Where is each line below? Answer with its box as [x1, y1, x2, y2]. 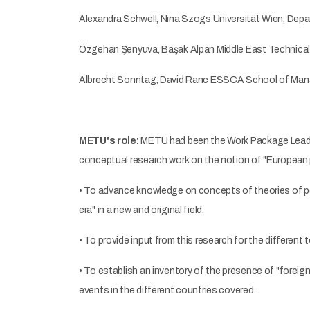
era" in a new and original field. [79, 205, 204, 215]
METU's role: [79, 136, 139, 146]
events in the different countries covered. [79, 285, 256, 295]
